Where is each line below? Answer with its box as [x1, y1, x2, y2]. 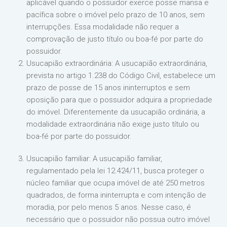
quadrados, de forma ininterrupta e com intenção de [26, 190, 207, 200]
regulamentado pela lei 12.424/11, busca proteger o [26, 166, 205, 175]
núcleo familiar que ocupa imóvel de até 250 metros [26, 178, 205, 187]
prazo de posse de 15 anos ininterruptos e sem [26, 83, 191, 92]
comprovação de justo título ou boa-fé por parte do [26, 34, 204, 44]
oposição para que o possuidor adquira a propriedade [26, 95, 213, 104]
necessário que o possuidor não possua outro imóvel [26, 214, 210, 224]
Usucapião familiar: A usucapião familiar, [26, 154, 163, 163]
